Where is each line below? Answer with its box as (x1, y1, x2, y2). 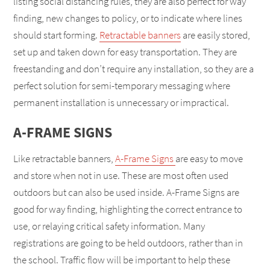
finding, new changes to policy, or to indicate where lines (13, 11, 242, 25)
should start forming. (13, 28, 99, 42)
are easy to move (175, 152, 243, 166)
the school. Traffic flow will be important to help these (13, 253, 230, 267)
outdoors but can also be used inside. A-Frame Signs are (13, 186, 239, 199)
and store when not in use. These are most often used (13, 169, 228, 183)
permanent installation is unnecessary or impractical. (13, 95, 229, 109)
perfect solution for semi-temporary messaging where (13, 78, 230, 92)
